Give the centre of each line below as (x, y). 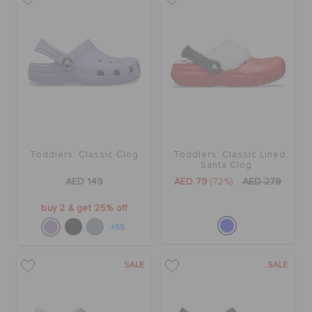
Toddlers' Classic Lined (230, 155)
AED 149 (84, 182)
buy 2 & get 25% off (84, 209)
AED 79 (191, 182)
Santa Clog (226, 166)
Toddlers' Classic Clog (84, 155)
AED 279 (262, 182)
